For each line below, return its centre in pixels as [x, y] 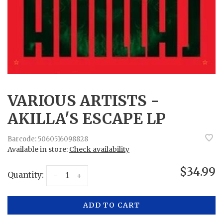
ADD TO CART [111, 205]
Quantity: [26, 174]
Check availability [99, 149]
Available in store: [38, 149]
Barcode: [22, 139]
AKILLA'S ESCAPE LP [87, 118]
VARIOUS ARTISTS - [83, 100]
